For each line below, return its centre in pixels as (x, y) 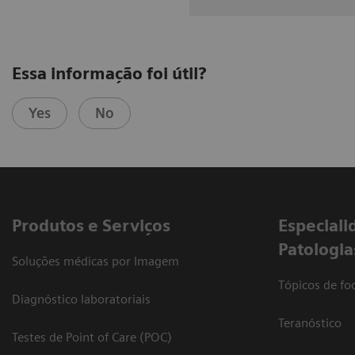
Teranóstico (310, 323)
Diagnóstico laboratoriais (81, 300)
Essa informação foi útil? (109, 74)
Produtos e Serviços (91, 226)
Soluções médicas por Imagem (95, 261)
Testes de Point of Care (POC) (92, 338)
